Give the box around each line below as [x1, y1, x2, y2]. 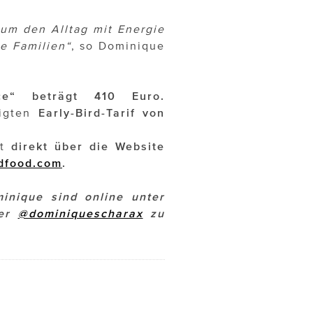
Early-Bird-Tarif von [31, 106, 166, 119]
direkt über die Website [10, 140, 166, 153]
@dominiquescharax [17, 207, 143, 220]
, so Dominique [71, 39, 166, 52]
